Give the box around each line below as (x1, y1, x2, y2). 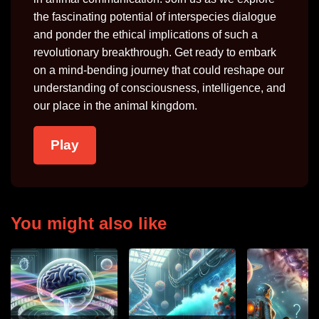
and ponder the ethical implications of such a (33, 28, 258, 41)
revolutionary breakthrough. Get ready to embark (33, 46, 276, 58)
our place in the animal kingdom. (33, 100, 197, 112)
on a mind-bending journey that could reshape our (33, 64, 284, 76)
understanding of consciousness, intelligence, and (33, 82, 286, 94)
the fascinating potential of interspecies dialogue (33, 11, 276, 23)
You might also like (11, 214, 167, 233)
